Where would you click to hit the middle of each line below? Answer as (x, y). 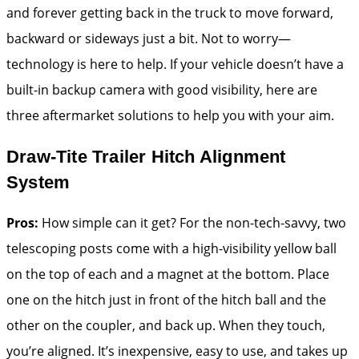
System (38, 182)
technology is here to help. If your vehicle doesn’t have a (175, 64)
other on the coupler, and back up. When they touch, (166, 326)
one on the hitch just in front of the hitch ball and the (166, 300)
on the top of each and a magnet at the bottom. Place (168, 274)
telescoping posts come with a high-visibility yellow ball (171, 249)
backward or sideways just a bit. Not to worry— (149, 38)
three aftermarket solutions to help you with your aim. (170, 115)
